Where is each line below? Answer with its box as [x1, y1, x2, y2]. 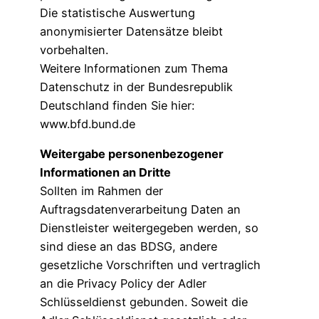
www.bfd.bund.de [40, 116, 135, 131]
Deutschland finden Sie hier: [40, 98, 194, 113]
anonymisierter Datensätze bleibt [40, 23, 223, 38]
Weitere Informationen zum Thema [40, 61, 228, 75]
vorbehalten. [40, 42, 108, 57]
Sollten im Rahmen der [40, 184, 163, 199]
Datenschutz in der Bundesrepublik [40, 79, 233, 94]
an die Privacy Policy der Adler [40, 276, 206, 291]
